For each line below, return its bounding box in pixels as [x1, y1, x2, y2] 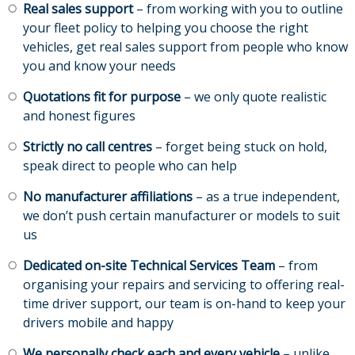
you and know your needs [22, 57, 176, 75]
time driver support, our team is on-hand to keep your [22, 295, 345, 313]
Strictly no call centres [22, 138, 152, 156]
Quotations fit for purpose [22, 88, 184, 106]
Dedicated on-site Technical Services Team [22, 257, 275, 275]
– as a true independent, [195, 188, 340, 206]
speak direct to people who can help [22, 157, 237, 175]
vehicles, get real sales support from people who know [22, 38, 348, 56]
